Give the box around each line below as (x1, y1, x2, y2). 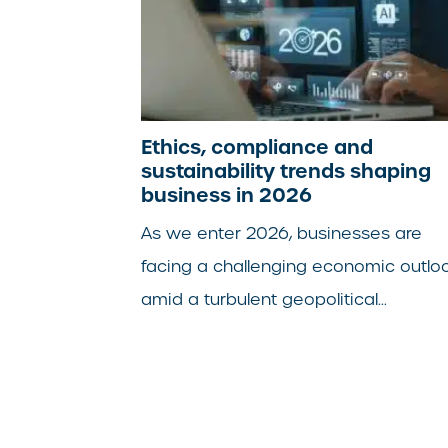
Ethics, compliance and (141, 133, 374, 160)
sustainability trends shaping (141, 157, 432, 184)
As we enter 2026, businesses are (141, 222, 423, 244)
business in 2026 (141, 181, 313, 208)
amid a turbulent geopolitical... (141, 288, 388, 310)
